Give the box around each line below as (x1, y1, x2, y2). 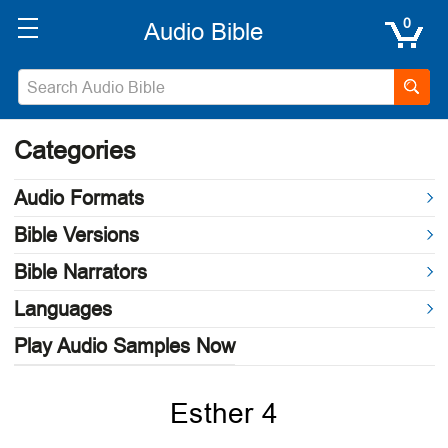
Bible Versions (13, 221, 139, 249)
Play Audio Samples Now (13, 332, 235, 360)
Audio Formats (13, 184, 144, 212)
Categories (13, 133, 136, 168)
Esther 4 (170, 394, 278, 433)
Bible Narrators (13, 258, 147, 286)
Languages (13, 295, 112, 323)
